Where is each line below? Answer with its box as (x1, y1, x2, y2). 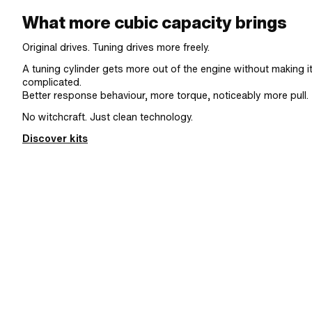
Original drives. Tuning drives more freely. (22, 40, 210, 54)
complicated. (22, 75, 81, 89)
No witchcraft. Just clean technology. (22, 109, 193, 124)
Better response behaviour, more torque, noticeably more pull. (22, 88, 309, 102)
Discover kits (22, 131, 88, 146)
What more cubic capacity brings (22, 10, 287, 34)
